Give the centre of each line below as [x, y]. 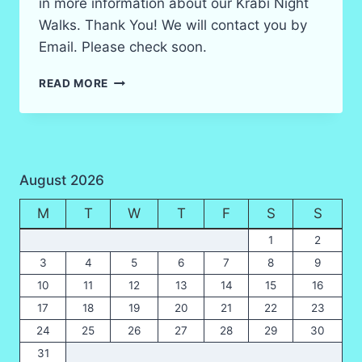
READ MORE [74, 83]
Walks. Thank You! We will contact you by [173, 25]
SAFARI [129, 113]
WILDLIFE [136, 130]
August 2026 [62, 181]
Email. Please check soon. [123, 46]
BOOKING [135, 164]
